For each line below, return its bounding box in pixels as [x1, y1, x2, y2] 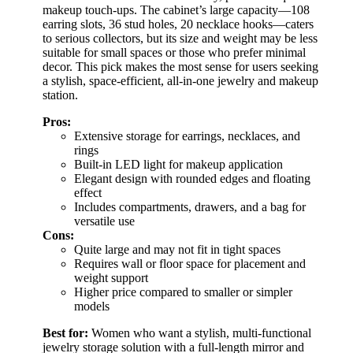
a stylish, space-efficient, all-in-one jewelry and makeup [43, 74, 318, 88]
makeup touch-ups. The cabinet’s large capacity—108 [43, 3, 310, 17]
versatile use [74, 214, 135, 229]
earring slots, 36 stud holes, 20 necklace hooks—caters [43, 17, 314, 32]
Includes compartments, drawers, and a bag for [74, 200, 306, 214]
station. [43, 88, 78, 102]
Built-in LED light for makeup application [74, 158, 283, 172]
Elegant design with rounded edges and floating [74, 172, 310, 186]
